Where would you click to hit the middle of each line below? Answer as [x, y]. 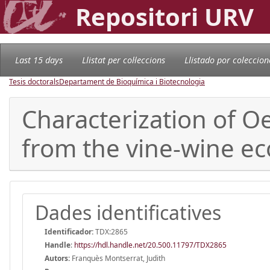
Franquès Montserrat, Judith [118, 258]
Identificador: [69, 231]
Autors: [57, 258]
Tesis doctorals [34, 81]
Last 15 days [39, 60]
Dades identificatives [128, 212]
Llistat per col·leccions [124, 60]
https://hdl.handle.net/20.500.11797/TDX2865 [150, 245]
